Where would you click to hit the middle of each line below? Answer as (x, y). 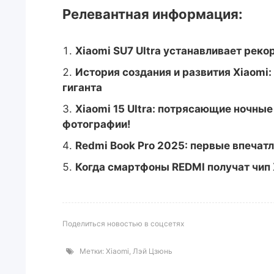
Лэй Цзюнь (153, 251)
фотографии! (97, 124)
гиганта (82, 87)
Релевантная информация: (153, 14)
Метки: (90, 251)
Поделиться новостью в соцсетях (123, 224)
